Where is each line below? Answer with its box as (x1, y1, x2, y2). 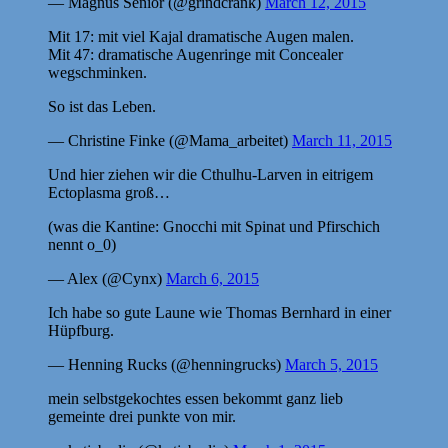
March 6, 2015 (166, 269, 259, 287)
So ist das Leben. (48, 97, 156, 115)
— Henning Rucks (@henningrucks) (48, 355, 285, 373)
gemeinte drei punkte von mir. (48, 407, 236, 425)
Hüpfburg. (48, 321, 114, 339)
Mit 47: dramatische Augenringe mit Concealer (48, 45, 343, 63)
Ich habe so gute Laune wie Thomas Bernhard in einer (48, 303, 391, 321)
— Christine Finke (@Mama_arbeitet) (48, 131, 292, 149)
